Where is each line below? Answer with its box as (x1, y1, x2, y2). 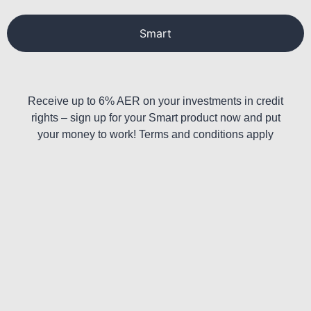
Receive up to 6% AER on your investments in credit (28, 95, 283, 108)
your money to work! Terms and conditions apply (37, 128, 274, 141)
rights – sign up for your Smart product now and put (31, 112, 280, 124)
